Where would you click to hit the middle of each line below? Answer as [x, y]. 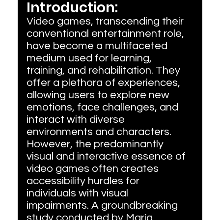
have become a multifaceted [98, 46]
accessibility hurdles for [84, 181]
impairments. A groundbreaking [103, 206]
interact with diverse [77, 120]
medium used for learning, [90, 58]
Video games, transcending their [106, 22]
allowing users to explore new [99, 95]
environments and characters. [100, 132]
